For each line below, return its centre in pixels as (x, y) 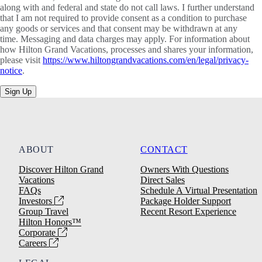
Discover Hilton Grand (61, 170)
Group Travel (44, 212)
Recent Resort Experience (188, 212)
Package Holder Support (186, 201)
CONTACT (164, 150)
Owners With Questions (185, 170)
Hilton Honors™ (50, 222)
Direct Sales (163, 180)
